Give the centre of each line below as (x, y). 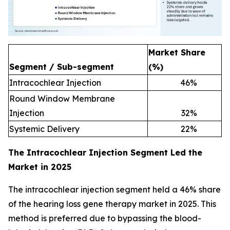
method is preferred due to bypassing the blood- (105, 218)
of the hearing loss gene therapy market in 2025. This (112, 204)
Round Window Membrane (62, 99)
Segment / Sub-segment (62, 67)
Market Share (177, 53)
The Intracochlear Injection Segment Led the (105, 153)
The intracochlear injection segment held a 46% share (114, 190)
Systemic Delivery (44, 129)
